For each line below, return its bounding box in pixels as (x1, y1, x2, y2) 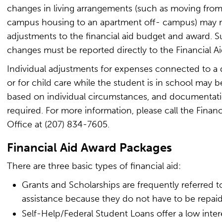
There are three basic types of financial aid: (7, 161, 181, 171)
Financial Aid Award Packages (7, 140, 172, 155)
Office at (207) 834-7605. (7, 119, 110, 130)
